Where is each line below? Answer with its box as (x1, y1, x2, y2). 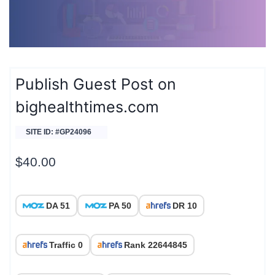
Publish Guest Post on (15, 75, 176, 94)
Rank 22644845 (124, 239, 187, 250)
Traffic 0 (49, 239, 83, 250)
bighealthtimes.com (15, 98, 159, 117)
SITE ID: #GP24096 (26, 128, 91, 137)
